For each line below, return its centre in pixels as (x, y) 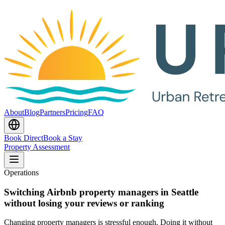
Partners (52, 112)
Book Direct (24, 138)
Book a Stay (63, 138)
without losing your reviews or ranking (84, 203)
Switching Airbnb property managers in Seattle (101, 192)
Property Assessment (37, 147)
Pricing (77, 112)
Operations (21, 173)
